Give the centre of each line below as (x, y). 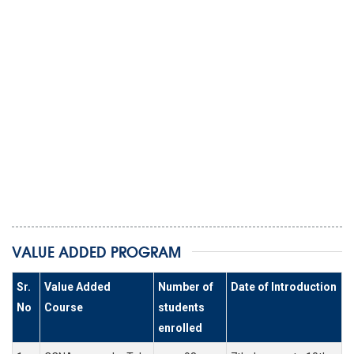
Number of (186, 287)
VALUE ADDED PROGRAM (96, 252)
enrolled (180, 328)
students (181, 308)
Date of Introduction (284, 287)
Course (64, 308)
